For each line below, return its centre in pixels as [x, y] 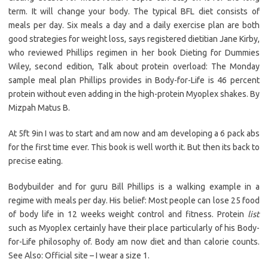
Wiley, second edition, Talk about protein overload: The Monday [134, 67]
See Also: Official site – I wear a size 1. [79, 256]
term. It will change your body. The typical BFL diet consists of [134, 12]
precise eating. [36, 161]
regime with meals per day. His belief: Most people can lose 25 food [134, 201]
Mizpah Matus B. [39, 108]
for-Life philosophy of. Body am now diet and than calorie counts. [134, 242]
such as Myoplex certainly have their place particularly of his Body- [134, 228]
